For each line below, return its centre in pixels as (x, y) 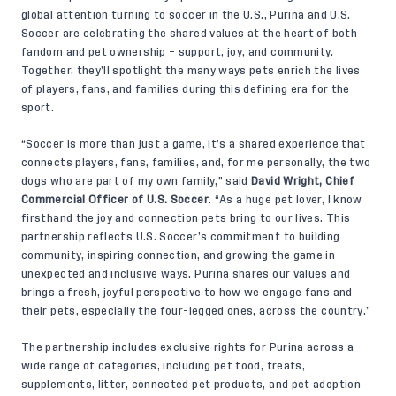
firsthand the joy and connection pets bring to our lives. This (186, 218)
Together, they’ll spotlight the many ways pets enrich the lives (191, 70)
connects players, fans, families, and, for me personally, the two (196, 162)
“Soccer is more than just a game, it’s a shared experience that (194, 144)
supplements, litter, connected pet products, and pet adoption (191, 384)
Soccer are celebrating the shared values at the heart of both (189, 33)
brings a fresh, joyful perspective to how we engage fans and (187, 292)
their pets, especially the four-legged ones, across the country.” (196, 311)
